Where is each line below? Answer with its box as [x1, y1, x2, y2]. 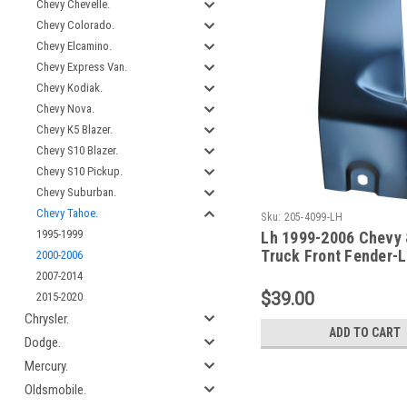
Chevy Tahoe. [36, 206, 98, 220]
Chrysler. [25, 311, 69, 327]
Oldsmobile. [25, 382, 86, 398]
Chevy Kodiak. [36, 81, 103, 94]
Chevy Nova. [36, 102, 94, 115]
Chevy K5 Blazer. [36, 123, 113, 136]
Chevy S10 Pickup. [36, 164, 123, 178]
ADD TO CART [329, 324, 402, 340]
